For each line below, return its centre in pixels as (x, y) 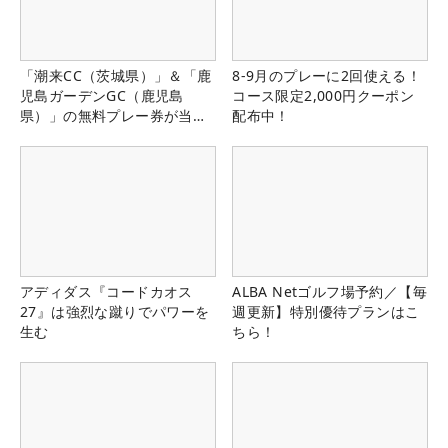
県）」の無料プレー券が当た (114, 115)
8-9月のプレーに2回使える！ (327, 75)
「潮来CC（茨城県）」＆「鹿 (116, 75)
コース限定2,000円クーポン (323, 95)
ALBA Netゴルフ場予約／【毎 (329, 292)
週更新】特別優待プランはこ (326, 312)
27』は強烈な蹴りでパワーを (115, 312)
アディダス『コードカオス (106, 292)
